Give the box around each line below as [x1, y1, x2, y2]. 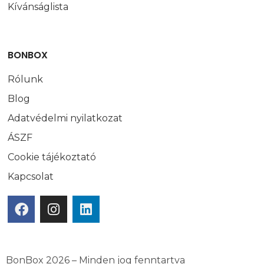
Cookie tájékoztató [8, 151, 97, 163]
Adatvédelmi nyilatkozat [8, 113, 123, 124]
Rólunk [8, 74, 44, 85]
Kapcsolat [8, 171, 54, 183]
